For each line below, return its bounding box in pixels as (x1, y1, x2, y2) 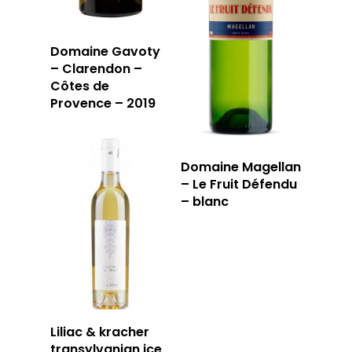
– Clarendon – (50, 60, 142, 79)
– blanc (181, 192, 229, 211)
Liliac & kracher (50, 323, 149, 342)
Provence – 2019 (50, 94, 156, 113)
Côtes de (50, 77, 109, 96)
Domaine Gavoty (50, 42, 160, 61)
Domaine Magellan (181, 158, 302, 176)
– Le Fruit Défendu (181, 175, 298, 193)
